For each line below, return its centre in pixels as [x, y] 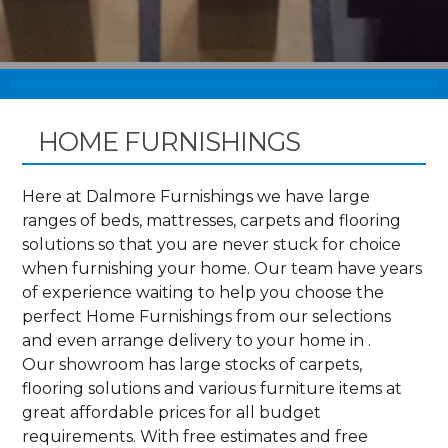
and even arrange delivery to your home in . [197, 340]
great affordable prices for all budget [172, 412]
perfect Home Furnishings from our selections [207, 316]
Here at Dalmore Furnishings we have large [196, 196]
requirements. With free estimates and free [195, 436]
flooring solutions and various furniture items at [212, 388]
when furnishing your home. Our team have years [222, 268]
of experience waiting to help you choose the [203, 292]
